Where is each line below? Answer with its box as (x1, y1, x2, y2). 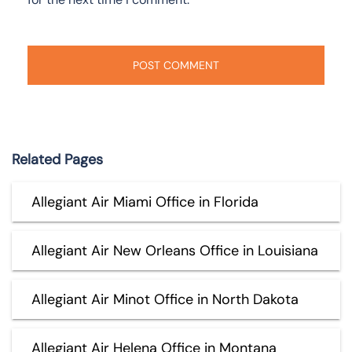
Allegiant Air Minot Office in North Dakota (31, 289, 299, 309)
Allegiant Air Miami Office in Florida (31, 192, 258, 211)
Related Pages (12, 149, 103, 169)
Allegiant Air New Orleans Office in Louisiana (31, 240, 318, 260)
